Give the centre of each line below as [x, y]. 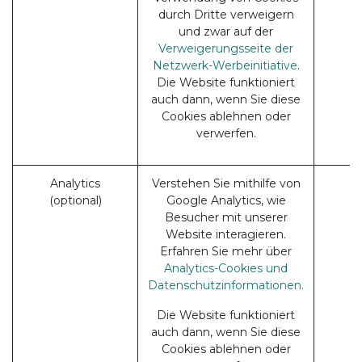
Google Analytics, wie [226, 200]
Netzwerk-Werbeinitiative [225, 65]
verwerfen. [226, 133]
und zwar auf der [226, 32]
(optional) [75, 200]
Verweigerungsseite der [226, 48]
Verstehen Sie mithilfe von [226, 183]
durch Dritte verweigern [226, 15]
